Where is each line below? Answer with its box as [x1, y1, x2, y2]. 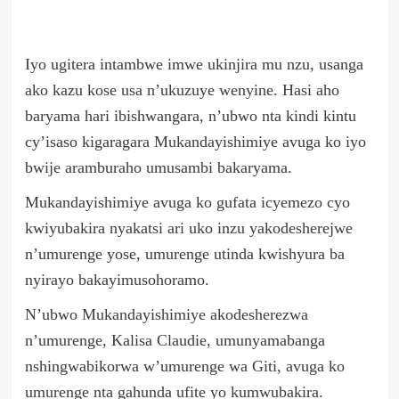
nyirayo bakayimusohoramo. [24, 271, 209, 289]
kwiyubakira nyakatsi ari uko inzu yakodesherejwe [24, 219, 353, 238]
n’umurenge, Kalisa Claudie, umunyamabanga [24, 331, 325, 350]
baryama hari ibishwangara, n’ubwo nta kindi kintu [24, 107, 356, 126]
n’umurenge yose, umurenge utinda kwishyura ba [24, 245, 345, 264]
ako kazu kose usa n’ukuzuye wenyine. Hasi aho [24, 81, 339, 100]
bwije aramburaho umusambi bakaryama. [24, 159, 292, 177]
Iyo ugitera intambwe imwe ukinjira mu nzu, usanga [24, 55, 363, 74]
